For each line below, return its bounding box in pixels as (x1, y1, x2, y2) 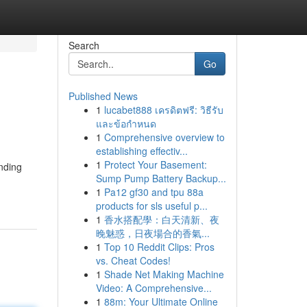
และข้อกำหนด (95, 116, 156, 130)
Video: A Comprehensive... (95, 281, 212, 295)
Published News (68, 89, 138, 103)
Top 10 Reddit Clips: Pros (103, 240, 214, 254)
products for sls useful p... (95, 199, 208, 212)
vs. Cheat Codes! (95, 254, 171, 267)
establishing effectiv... (95, 144, 188, 158)
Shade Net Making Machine (103, 267, 224, 281)
